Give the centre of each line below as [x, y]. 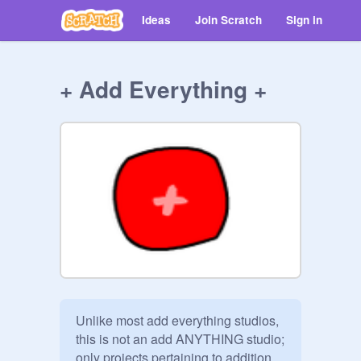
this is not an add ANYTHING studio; [180, 339]
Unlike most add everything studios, [177, 320]
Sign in [304, 20]
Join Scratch [228, 20]
